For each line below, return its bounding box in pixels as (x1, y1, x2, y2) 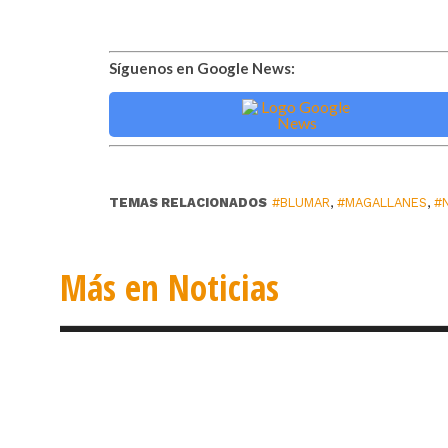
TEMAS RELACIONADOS (109, 195, 268, 210)
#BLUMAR (272, 195, 331, 210)
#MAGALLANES (337, 195, 428, 210)
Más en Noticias (60, 263, 279, 311)
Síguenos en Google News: (109, 59, 296, 77)
